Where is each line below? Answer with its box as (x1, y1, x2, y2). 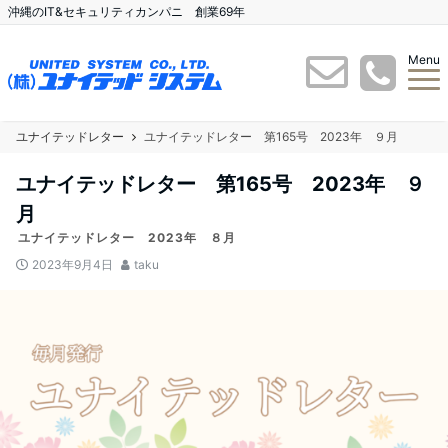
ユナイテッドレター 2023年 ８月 (18, 230, 236, 245)
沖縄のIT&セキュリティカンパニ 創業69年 (8, 4, 245, 19)
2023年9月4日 (32, 257, 113, 272)
